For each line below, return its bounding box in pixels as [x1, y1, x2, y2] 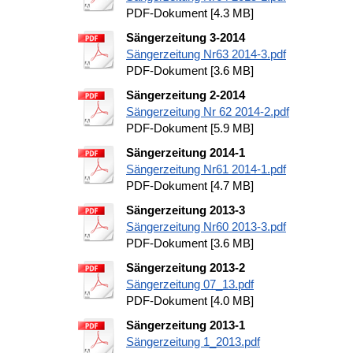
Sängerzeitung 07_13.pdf [126, 277, 254, 291]
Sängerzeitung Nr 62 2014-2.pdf [126, 105, 289, 118]
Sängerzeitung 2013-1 [126, 318, 245, 332]
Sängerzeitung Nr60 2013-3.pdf [126, 220, 286, 233]
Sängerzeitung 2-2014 [126, 88, 245, 102]
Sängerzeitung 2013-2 [126, 261, 245, 274]
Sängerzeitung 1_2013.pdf [126, 335, 260, 348]
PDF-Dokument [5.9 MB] [126, 121, 254, 135]
